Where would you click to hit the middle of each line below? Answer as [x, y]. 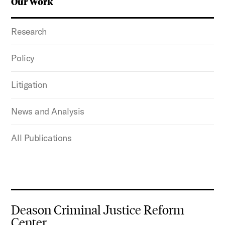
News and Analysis [48, 111]
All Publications [41, 138]
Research [29, 31]
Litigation [29, 84]
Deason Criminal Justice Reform [98, 210]
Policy [23, 58]
